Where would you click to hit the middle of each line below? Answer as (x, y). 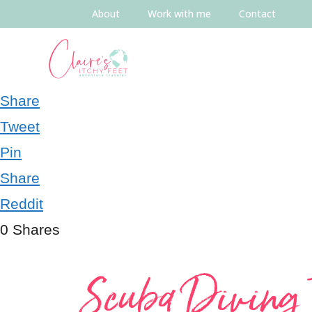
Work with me (179, 14)
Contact (257, 14)
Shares (36, 229)
